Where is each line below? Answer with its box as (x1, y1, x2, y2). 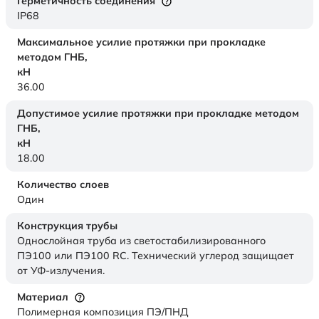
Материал (17, 291, 68, 304)
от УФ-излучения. (17, 264, 105, 278)
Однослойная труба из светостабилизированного (17, 234, 266, 248)
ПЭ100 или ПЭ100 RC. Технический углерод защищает (17, 249, 294, 263)
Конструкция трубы (17, 219, 117, 233)
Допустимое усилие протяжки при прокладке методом (17, 107, 299, 120)
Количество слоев (17, 178, 109, 192)
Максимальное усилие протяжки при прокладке (17, 36, 266, 49)
